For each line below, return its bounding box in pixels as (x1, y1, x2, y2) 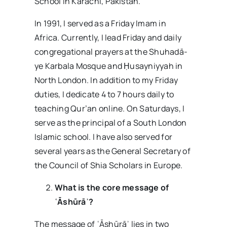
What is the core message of (54, 182, 169, 193)
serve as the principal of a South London (34, 117, 187, 128)
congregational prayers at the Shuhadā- (34, 46, 188, 57)
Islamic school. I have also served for (34, 131, 173, 142)
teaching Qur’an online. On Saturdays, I (34, 103, 185, 114)
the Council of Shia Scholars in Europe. (34, 160, 183, 171)
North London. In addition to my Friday (34, 74, 178, 86)
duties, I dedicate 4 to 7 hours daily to (34, 89, 174, 100)
